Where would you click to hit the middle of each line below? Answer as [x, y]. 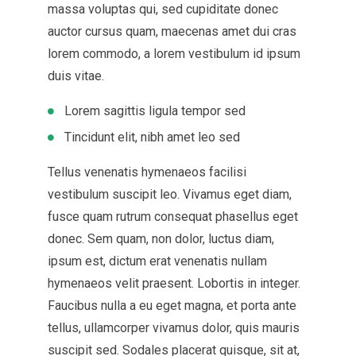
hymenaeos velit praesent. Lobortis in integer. [174, 283]
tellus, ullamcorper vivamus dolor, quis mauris [174, 328]
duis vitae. [76, 76]
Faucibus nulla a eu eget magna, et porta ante [172, 306]
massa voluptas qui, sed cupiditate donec [163, 9]
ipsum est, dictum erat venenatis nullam [157, 261]
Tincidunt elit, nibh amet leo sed [152, 137]
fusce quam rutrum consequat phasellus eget [173, 217]
